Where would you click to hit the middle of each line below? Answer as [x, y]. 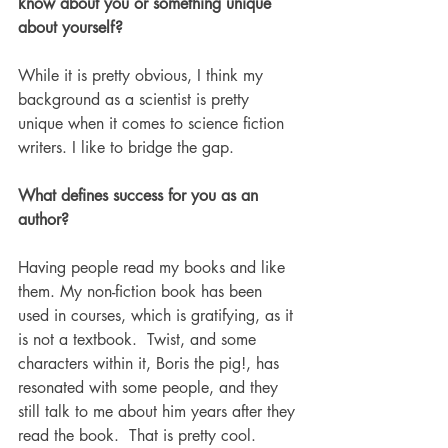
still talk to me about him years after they [159, 411]
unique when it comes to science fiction [153, 123]
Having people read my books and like [154, 267]
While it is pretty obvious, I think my [143, 75]
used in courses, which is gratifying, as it [158, 315]
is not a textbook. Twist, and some [139, 339]
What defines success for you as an [140, 195]
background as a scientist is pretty [136, 99]
